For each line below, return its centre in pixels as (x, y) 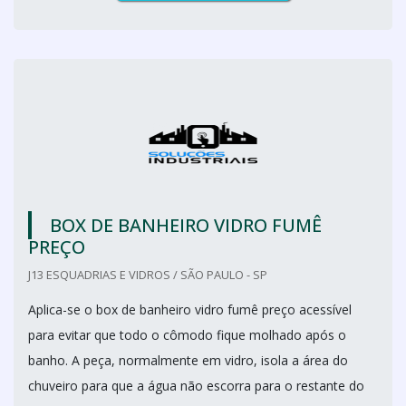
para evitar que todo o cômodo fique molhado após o (187, 335)
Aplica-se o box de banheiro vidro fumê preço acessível (190, 309)
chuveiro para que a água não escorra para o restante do (196, 386)
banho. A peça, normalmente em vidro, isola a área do (188, 360)
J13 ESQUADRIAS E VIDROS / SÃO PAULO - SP (148, 275)
